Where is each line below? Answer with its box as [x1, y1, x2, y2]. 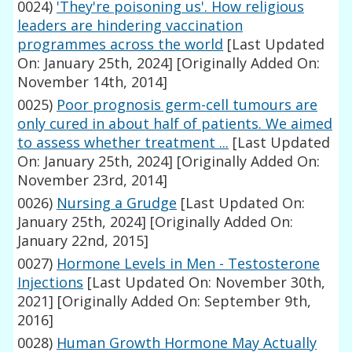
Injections [17, 273, 84, 292]
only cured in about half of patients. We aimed [17, 114, 333, 134]
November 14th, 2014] [17, 72, 168, 92]
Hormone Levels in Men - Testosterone [57, 254, 321, 273]
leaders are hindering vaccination [17, 16, 244, 35]
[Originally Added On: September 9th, [53, 291, 312, 311]
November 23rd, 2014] [17, 170, 168, 190]
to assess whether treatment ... [17, 133, 229, 152]
